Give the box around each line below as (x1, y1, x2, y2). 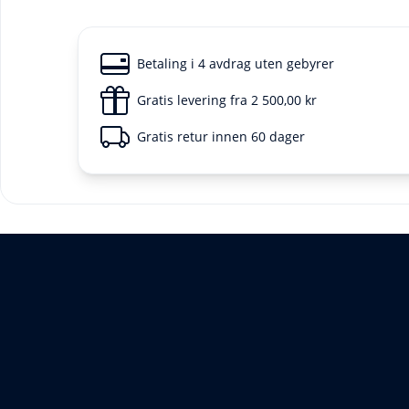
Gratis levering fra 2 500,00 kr (136, 91, 317, 109)
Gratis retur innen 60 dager (136, 128, 305, 145)
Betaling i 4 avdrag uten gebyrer (136, 55, 334, 72)
